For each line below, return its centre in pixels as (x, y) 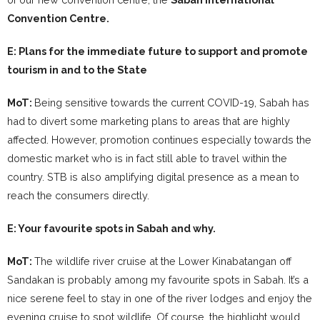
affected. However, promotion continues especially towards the (159, 140)
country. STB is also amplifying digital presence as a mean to (153, 177)
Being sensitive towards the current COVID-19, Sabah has (172, 103)
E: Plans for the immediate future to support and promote (157, 51)
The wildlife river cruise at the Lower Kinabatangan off (163, 261)
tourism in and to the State (77, 70)
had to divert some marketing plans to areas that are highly (149, 121)
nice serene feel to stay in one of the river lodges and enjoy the (160, 299)
